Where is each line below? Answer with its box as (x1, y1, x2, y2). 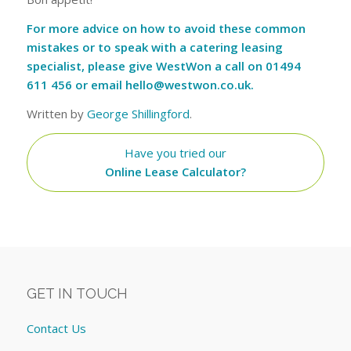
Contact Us (26, 320, 86, 336)
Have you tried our (124, 145, 226, 161)
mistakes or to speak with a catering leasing (26, 39, 283, 55)
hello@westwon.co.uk (125, 77, 251, 92)
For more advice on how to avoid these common (26, 20, 306, 36)
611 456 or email (26, 77, 125, 92)
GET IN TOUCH (26, 285, 128, 302)
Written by (26, 105, 87, 121)
